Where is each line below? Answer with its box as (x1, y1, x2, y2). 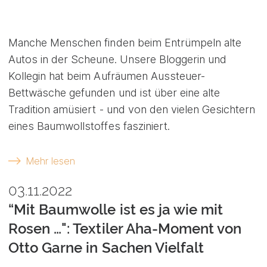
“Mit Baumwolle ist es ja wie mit (8, 201, 223, 219)
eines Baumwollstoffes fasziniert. (8, 119, 170, 132)
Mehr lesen (26, 154, 75, 167)
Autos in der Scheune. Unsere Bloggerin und (8, 52, 227, 66)
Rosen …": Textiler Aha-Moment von (8, 220, 242, 238)
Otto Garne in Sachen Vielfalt (8, 239, 204, 257)
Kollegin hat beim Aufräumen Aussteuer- (8, 69, 206, 82)
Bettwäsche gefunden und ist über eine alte (8, 86, 221, 99)
